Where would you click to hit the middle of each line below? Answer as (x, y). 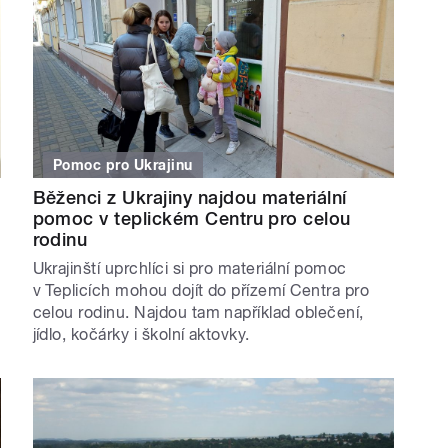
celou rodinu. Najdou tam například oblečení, (198, 313)
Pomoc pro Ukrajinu (123, 165)
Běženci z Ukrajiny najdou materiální (189, 198)
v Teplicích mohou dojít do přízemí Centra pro (201, 291)
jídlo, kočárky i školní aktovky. (141, 335)
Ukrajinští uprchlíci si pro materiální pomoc (189, 269)
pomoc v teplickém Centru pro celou (191, 219)
